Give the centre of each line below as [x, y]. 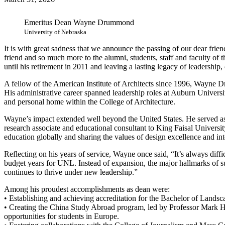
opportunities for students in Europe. [62, 216]
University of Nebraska [55, 32]
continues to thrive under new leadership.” [71, 172]
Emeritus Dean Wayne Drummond [79, 22]
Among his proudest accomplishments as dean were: [87, 189]
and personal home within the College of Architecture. [90, 101]
